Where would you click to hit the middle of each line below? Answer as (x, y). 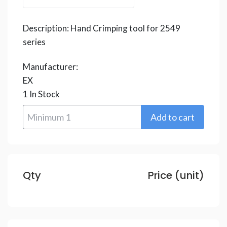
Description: (47, 28)
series (34, 42)
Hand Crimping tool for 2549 (125, 28)
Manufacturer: (50, 67)
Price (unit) (176, 175)
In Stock (44, 94)
